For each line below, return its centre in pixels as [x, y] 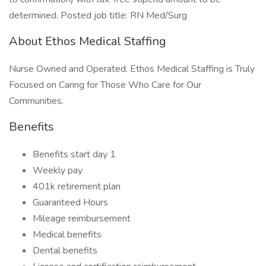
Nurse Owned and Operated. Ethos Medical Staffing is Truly [132, 69]
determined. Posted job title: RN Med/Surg [98, 15]
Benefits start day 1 [74, 154]
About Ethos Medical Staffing [88, 41]
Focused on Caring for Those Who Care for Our [105, 85]
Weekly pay [58, 170]
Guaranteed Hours [70, 202]
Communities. [36, 101]
